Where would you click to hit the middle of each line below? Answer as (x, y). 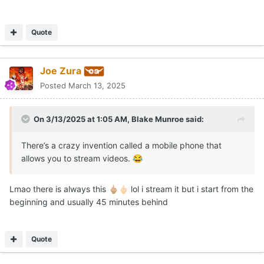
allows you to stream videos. (77, 158)
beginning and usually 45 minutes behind (90, 202)
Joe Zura (61, 71)
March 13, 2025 (97, 85)
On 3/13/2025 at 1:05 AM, (82, 119)
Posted (54, 85)
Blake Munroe (158, 119)
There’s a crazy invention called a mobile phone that (121, 145)
